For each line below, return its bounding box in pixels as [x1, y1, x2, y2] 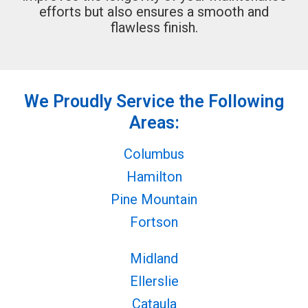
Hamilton [126, 168, 182, 185]
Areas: [129, 112, 179, 133]
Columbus [124, 145, 184, 162]
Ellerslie [129, 272, 179, 289]
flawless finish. [110, 19, 198, 36]
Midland [130, 250, 178, 267]
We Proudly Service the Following [24, 91, 284, 111]
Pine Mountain [111, 190, 197, 208]
